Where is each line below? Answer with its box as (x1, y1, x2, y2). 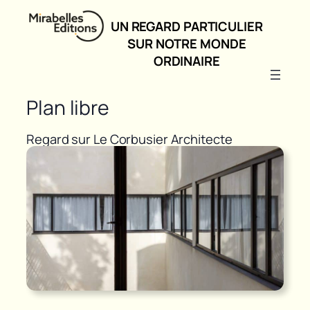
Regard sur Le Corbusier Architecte (26, 129, 232, 148)
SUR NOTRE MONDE (127, 35, 246, 53)
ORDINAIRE (153, 52, 220, 71)
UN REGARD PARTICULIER (110, 17, 263, 36)
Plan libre (26, 93, 109, 121)
